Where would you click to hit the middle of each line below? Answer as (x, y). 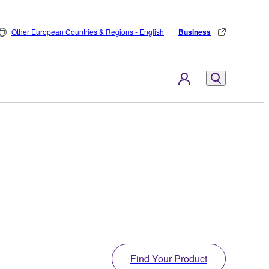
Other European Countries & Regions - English (88, 32)
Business (195, 32)
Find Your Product (169, 258)
